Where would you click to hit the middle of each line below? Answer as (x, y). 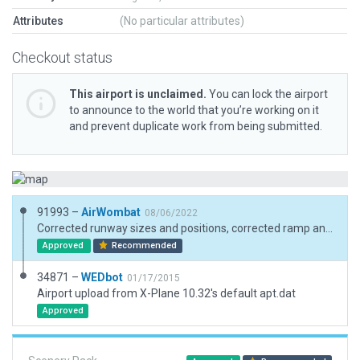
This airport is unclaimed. (138, 94)
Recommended (143, 245)
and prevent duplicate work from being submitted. (196, 126)
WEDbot (102, 277)
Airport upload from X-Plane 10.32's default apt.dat (166, 293)
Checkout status (62, 57)
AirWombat (111, 212)
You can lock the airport (267, 94)
